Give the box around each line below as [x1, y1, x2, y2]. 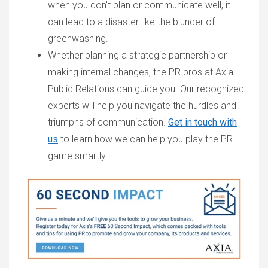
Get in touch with [168, 117, 237, 128]
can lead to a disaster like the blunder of [48, 16, 215, 28]
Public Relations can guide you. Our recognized [48, 83, 244, 95]
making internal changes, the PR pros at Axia [48, 66, 233, 78]
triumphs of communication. [48, 117, 168, 128]
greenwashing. [48, 33, 108, 44]
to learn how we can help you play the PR [58, 133, 233, 145]
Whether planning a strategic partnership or [48, 50, 227, 61]
